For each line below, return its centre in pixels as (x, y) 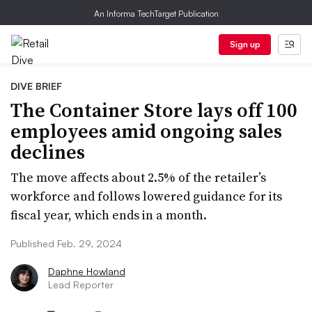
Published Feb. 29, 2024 (66, 243)
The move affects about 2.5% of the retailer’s (138, 177)
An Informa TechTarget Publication (156, 14)
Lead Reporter (81, 284)
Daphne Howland (87, 271)
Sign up (245, 44)
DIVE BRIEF (36, 86)
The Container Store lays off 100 (154, 110)
